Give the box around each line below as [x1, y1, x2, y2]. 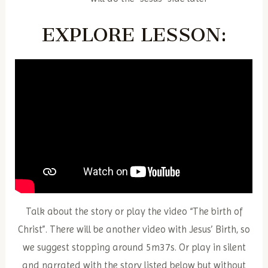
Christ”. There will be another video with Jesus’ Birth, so [18, 224, 250, 236]
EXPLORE [41, 23, 135, 47]
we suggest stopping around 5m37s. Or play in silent [22, 242, 246, 254]
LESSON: [140, 23, 227, 47]
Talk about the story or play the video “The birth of [25, 206, 243, 218]
